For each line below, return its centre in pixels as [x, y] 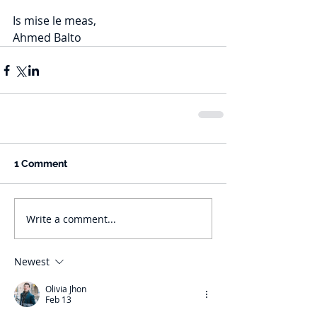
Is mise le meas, [54, 21]
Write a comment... [71, 219]
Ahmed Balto [47, 38]
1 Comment [41, 163]
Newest [32, 261]
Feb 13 [58, 299]
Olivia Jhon [66, 289]
